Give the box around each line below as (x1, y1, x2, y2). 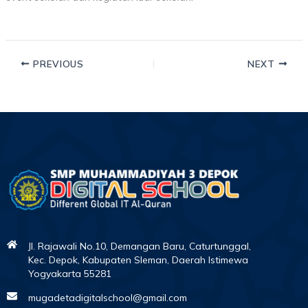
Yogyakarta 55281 (27, 267, 111, 280)
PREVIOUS (30, 57, 84, 69)
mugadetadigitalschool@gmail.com (27, 291, 187, 304)
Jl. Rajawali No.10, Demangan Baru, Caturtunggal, (27, 239, 251, 252)
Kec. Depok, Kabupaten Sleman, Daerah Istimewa (27, 253, 248, 266)
